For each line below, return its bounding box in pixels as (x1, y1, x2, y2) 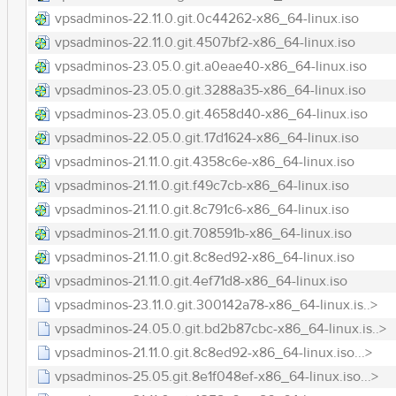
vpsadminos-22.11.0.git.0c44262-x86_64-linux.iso (54, 10, 359, 27)
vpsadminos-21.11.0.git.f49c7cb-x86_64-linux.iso (54, 177, 349, 194)
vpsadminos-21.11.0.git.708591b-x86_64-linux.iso (54, 225, 352, 242)
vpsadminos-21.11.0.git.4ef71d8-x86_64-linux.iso (54, 272, 347, 290)
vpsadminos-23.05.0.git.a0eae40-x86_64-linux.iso (54, 57, 367, 75)
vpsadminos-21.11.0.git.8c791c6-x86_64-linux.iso (54, 201, 349, 218)
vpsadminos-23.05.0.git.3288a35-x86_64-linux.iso (54, 81, 366, 99)
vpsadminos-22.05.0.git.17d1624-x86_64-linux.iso (54, 129, 359, 147)
